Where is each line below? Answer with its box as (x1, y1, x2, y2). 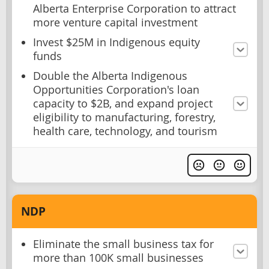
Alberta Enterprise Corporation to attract (33, 2, 236, 16)
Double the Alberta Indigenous (33, 69, 187, 83)
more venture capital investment (33, 16, 198, 29)
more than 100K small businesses (33, 251, 204, 265)
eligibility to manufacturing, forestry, (33, 110, 216, 124)
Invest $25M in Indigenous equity (33, 35, 200, 49)
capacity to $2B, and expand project (33, 97, 213, 110)
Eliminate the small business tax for (33, 237, 214, 252)
